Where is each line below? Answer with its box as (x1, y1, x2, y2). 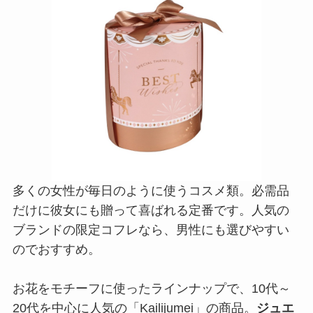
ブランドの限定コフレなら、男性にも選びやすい (12, 222, 289, 237)
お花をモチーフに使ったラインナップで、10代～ (12, 281, 291, 296)
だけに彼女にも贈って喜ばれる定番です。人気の (12, 203, 289, 217)
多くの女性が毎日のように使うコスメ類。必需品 (12, 183, 289, 198)
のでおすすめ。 (12, 242, 101, 256)
